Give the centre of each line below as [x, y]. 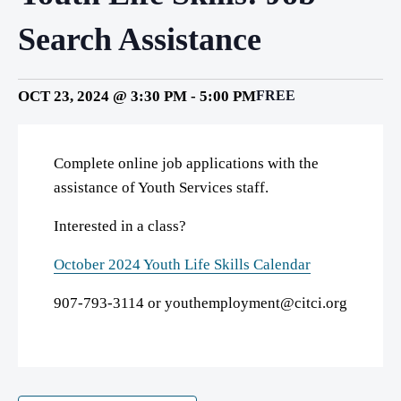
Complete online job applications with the [186, 163]
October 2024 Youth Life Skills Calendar [182, 264]
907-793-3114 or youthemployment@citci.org [200, 303]
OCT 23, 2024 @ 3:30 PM [102, 96]
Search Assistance [140, 39]
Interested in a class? [120, 226]
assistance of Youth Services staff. [161, 188]
